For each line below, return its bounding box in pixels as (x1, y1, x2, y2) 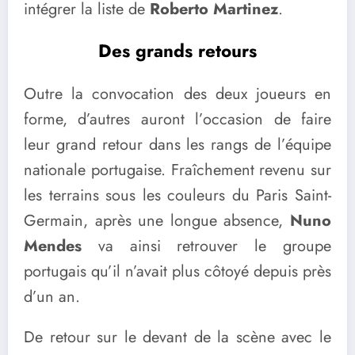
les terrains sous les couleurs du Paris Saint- (24, 184, 331, 208)
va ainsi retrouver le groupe (82, 235, 331, 258)
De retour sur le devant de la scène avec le (24, 326, 331, 349)
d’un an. (24, 285, 80, 309)
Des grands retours (98, 37, 257, 63)
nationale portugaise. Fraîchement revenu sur (24, 158, 331, 182)
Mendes (24, 235, 82, 258)
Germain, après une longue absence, (24, 209, 290, 233)
